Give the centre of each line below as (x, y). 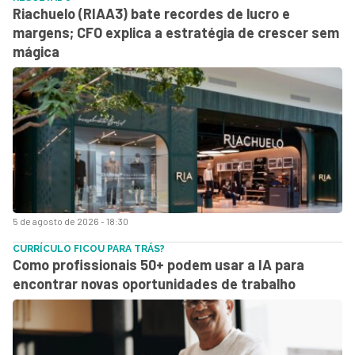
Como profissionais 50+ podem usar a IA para (158, 265)
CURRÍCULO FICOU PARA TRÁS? (89, 249)
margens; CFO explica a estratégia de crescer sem (176, 32)
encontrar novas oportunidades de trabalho (154, 284)
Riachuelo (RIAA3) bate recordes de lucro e (151, 13)
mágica (36, 52)
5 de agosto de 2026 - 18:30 (71, 221)
